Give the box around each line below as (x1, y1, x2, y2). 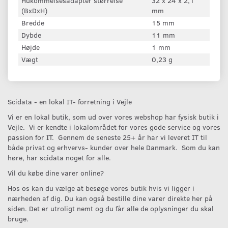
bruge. (8, 213, 28, 223)
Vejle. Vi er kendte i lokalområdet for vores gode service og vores (8, 122, 220, 132)
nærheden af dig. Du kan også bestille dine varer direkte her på (8, 193, 213, 203)
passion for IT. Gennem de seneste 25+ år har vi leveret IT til (8, 132, 207, 142)
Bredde (21, 17, 44, 27)
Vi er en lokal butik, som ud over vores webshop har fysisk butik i (8, 111, 219, 122)
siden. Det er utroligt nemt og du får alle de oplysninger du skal (8, 203, 214, 213)
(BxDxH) (21, 5, 47, 15)
